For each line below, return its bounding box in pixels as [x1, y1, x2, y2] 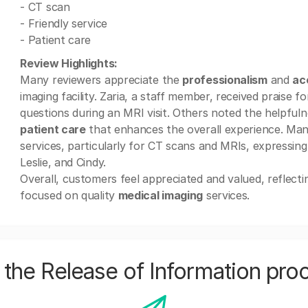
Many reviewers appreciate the [20, 73, 183, 87]
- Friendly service [20, 16, 107, 30]
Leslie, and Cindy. [20, 155, 106, 169]
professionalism [182, 73, 267, 87]
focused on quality [20, 188, 118, 202]
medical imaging [118, 188, 203, 202]
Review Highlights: [20, 56, 118, 70]
